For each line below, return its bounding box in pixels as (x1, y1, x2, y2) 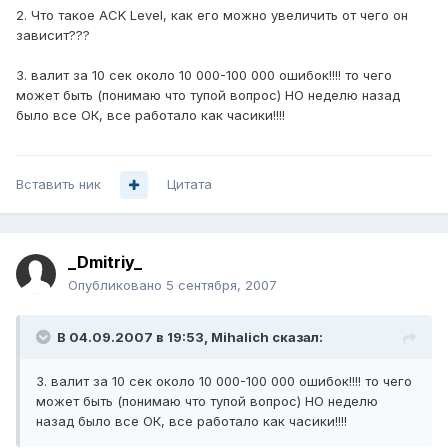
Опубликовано (68, 277, 166, 294)
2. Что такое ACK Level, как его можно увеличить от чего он (16, 7, 408, 24)
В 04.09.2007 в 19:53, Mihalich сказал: (57, 329, 323, 346)
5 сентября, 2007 (166, 277, 277, 294)
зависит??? (16, 27, 90, 44)
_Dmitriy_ (68, 252, 142, 273)
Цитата (167, 176, 212, 193)
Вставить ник (16, 176, 101, 193)
